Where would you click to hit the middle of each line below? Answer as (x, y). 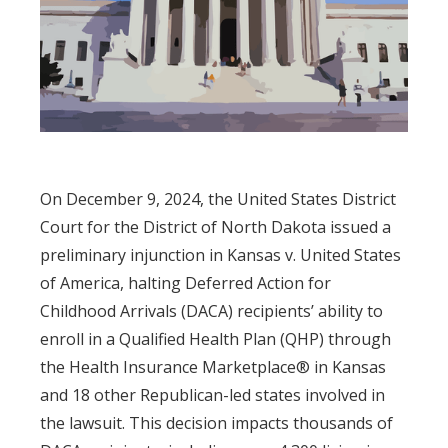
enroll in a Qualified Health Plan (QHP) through (215, 338)
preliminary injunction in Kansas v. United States (220, 254)
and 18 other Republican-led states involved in (212, 394)
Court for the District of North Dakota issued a (215, 226)
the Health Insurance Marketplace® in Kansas (213, 366)
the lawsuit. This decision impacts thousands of (216, 422)
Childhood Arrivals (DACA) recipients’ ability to (211, 310)
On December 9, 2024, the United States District (218, 198)
